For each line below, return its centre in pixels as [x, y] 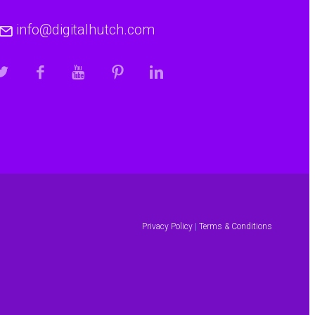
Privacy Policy [167, 227]
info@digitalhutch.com [85, 30]
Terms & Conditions [235, 227]
